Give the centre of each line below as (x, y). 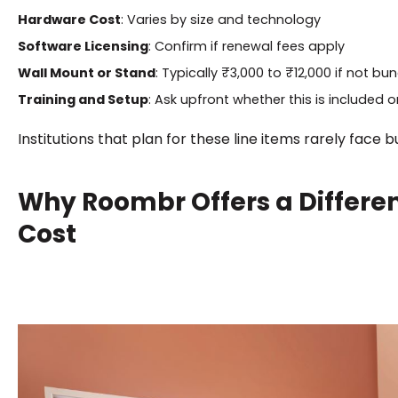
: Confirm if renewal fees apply (246, 46)
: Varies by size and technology (220, 19)
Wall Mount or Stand (86, 72)
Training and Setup (83, 99)
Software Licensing (83, 46)
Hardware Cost (69, 19)
